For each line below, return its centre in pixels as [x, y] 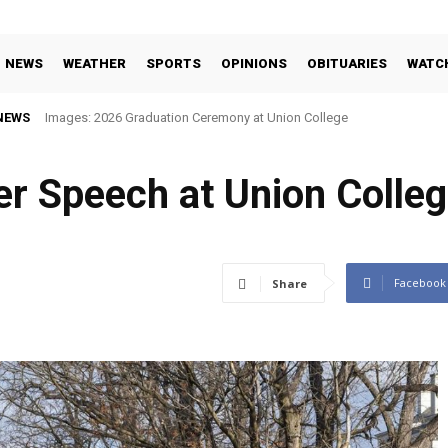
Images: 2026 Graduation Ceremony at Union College [196, 117]
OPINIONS [254, 63]
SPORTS [173, 63]
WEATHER [94, 63]
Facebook [420, 283]
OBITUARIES [347, 63]
